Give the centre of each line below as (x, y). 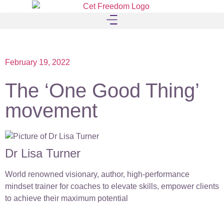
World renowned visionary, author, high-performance (97, 174)
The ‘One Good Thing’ (102, 91)
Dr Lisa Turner (43, 153)
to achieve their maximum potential (66, 198)
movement (51, 111)
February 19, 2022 (37, 62)
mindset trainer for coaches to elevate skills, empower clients (112, 186)
